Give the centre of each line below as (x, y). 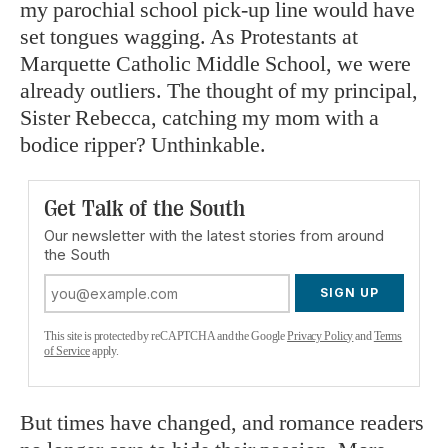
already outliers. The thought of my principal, (219, 91)
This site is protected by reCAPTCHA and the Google (166, 336)
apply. (104, 351)
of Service (67, 351)
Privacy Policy (320, 336)
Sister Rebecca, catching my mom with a (199, 118)
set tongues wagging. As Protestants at (189, 37)
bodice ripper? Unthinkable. (143, 145)
